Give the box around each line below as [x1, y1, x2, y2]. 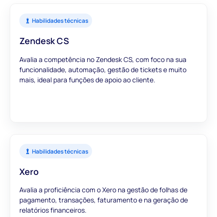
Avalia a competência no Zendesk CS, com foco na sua [19, 54, 187, 64]
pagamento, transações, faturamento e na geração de [19, 195, 188, 205]
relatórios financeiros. [19, 205, 87, 215]
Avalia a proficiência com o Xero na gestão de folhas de [19, 185, 188, 195]
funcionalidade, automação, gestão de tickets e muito [19, 64, 187, 74]
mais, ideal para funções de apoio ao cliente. [19, 75, 155, 84]
